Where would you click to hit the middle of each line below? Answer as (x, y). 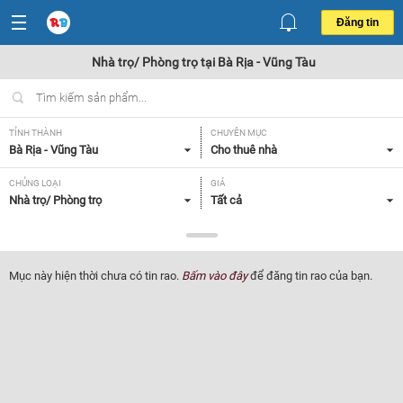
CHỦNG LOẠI (35, 183)
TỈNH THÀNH (36, 133)
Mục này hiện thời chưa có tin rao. (95, 276)
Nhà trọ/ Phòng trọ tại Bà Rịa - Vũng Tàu (204, 62)
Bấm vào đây (215, 276)
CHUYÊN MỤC (239, 133)
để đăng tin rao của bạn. (310, 276)
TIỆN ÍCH (27, 233)
